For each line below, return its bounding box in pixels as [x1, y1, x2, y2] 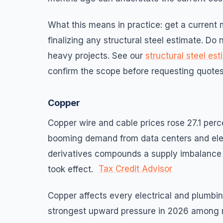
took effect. [48, 164, 96, 174]
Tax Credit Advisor [99, 163, 172, 174]
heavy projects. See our [48, 50, 145, 61]
